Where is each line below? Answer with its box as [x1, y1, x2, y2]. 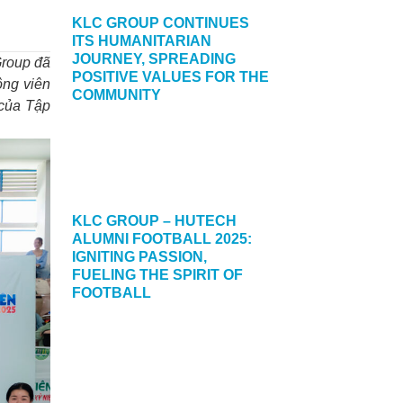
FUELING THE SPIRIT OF [72, 267, 243, 282]
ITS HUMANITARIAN [72, 33, 211, 49]
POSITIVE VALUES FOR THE [72, 69, 269, 85]
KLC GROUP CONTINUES [72, 15, 249, 31]
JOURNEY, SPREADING [72, 51, 236, 67]
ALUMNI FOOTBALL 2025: [72, 231, 252, 246]
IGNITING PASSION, [72, 249, 207, 264]
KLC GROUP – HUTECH [72, 213, 237, 228]
